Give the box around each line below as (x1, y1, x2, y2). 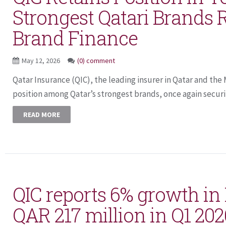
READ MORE (23, 110, 60, 119)
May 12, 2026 (22, 56, 62, 65)
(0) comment (77, 56, 115, 65)
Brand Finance (13, 25, 138, 50)
